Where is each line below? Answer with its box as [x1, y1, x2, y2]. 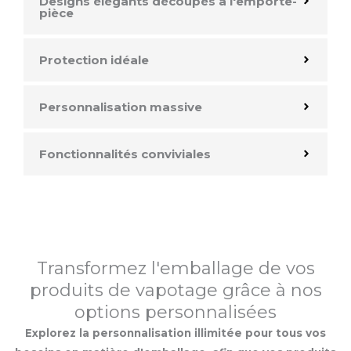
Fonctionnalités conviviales [39, 147, 211, 162]
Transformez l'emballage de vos [36, 258, 315, 280]
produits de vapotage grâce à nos [29, 280, 322, 302]
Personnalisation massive [39, 100, 202, 115]
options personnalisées [74, 302, 277, 324]
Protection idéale [39, 52, 149, 68]
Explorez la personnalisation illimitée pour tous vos [25, 327, 326, 340]
